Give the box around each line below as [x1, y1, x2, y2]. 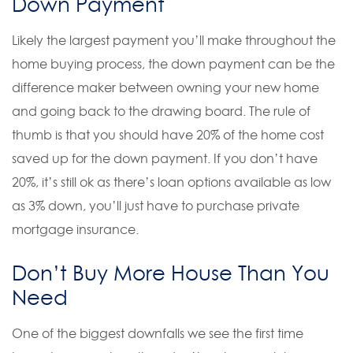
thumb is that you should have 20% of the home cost [12, 126, 324, 143]
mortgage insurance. [12, 221, 139, 237]
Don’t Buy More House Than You [12, 260, 329, 285]
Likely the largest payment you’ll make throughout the [12, 32, 336, 48]
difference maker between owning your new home [12, 79, 319, 95]
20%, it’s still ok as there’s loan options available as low [12, 173, 331, 190]
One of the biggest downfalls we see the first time [12, 325, 303, 341]
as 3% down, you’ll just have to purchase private [12, 197, 299, 214]
